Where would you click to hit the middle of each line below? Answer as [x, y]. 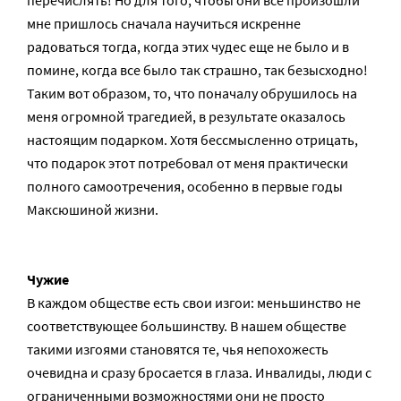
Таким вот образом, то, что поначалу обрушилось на [192, 93]
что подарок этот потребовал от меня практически [188, 163]
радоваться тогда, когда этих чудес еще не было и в [188, 47]
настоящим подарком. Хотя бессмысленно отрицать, [192, 140]
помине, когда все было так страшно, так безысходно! [197, 70]
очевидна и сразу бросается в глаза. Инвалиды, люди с [199, 372]
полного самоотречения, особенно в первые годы [185, 186]
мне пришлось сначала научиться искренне [164, 23]
